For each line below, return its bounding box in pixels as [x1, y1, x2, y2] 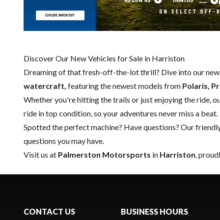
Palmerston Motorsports [58, 149, 151, 159]
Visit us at [24, 149, 58, 159]
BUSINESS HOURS [120, 206, 188, 216]
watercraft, [24, 81, 66, 90]
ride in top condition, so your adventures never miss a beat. [24, 108, 218, 118]
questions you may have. [24, 136, 104, 145]
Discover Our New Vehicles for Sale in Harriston [24, 53, 185, 63]
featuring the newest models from [66, 81, 182, 90]
